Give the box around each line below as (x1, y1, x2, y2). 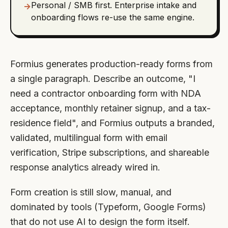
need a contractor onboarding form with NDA (10, 88, 201, 99)
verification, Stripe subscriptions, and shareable (10, 147, 209, 158)
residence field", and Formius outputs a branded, (10, 118, 215, 128)
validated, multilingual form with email (10, 132, 167, 143)
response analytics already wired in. (10, 162, 160, 173)
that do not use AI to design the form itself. (10, 216, 190, 227)
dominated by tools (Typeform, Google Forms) (10, 202, 206, 212)
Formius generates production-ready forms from (10, 59, 213, 69)
